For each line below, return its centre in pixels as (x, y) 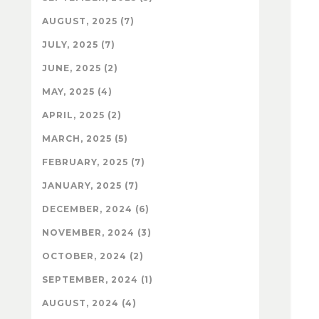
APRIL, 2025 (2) (82, 115)
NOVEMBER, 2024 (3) (97, 232)
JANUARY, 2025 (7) (90, 185)
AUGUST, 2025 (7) (88, 21)
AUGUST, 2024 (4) (89, 303)
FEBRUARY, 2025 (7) (94, 162)
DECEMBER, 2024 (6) (96, 209)
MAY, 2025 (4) (77, 91)
